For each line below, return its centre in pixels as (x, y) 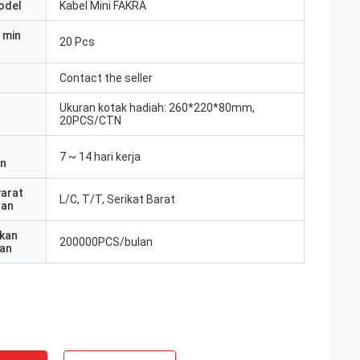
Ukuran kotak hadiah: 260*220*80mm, (157, 108)
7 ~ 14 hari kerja (100, 157)
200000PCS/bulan (106, 242)
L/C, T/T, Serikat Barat (117, 199)
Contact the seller (106, 78)
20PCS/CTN (90, 121)
